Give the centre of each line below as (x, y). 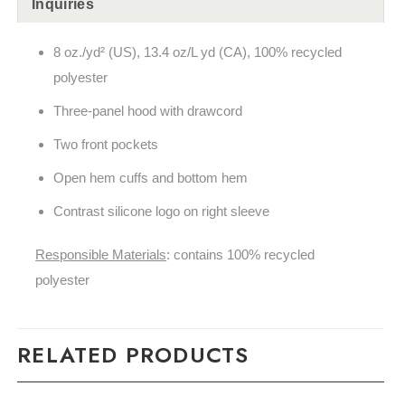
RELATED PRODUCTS (133, 355)
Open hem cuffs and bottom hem (150, 178)
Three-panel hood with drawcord (147, 111)
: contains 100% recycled (241, 254)
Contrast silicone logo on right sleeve (161, 212)
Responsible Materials (101, 254)
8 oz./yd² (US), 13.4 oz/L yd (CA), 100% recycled (197, 52)
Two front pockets (105, 145)
